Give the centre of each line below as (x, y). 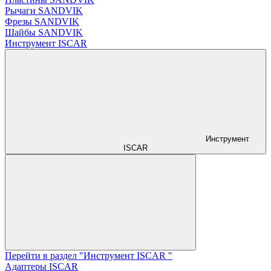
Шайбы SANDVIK (44, 32)
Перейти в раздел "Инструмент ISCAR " (89, 255)
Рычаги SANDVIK (44, 10)
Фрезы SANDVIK (42, 21)
